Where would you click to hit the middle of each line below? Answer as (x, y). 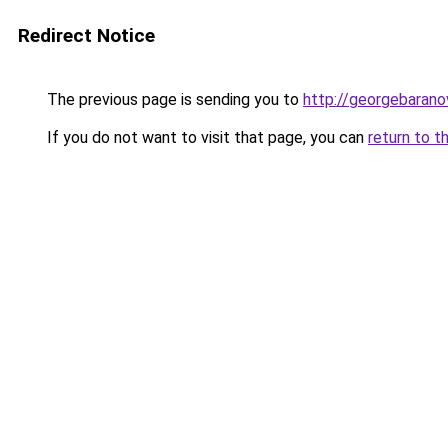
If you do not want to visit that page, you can (205, 137)
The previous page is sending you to (173, 99)
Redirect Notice (86, 35)
